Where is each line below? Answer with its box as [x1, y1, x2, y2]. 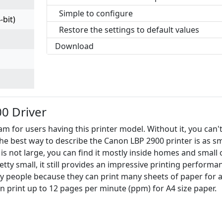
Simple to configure [58, 8, 133, 19]
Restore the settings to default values [58, 24, 199, 35]
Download [55, 41, 94, 52]
